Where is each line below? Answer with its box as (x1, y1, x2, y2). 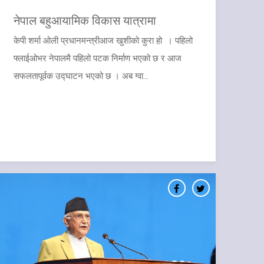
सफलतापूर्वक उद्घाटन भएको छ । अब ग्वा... (13, 71, 148, 81)
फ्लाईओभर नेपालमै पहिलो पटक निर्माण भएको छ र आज (13, 53, 181, 64)
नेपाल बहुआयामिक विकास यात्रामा (13, 12, 156, 28)
